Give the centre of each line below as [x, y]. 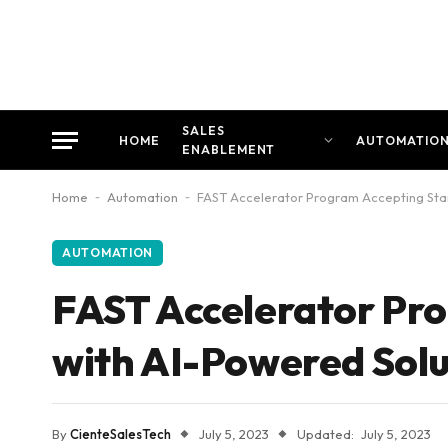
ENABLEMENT [228, 149]
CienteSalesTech [120, 433]
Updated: [325, 433]
